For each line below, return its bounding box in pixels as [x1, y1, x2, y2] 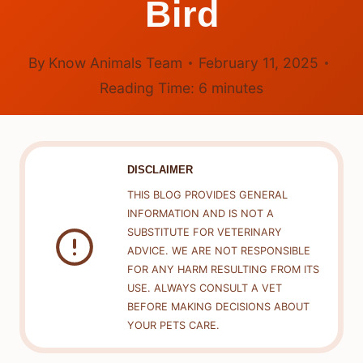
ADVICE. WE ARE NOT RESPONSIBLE [126, 245, 310, 258]
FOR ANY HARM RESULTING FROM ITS [126, 263, 319, 276]
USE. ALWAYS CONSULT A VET [126, 282, 282, 295]
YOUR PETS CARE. [126, 319, 220, 332]
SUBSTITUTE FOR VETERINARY [126, 226, 282, 239]
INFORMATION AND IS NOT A [126, 207, 274, 220]
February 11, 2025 [198, 54, 318, 72]
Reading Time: [100, 79, 194, 97]
